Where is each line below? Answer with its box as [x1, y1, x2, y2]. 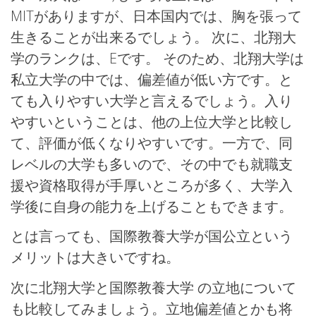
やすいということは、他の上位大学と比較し [11, 111, 293, 131]
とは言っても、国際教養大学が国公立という [11, 226, 293, 246]
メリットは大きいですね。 [11, 248, 180, 267]
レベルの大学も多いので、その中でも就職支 [11, 154, 293, 174]
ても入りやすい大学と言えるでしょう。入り [11, 90, 293, 110]
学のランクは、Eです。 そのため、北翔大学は [11, 48, 304, 68]
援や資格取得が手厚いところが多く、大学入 [11, 175, 293, 195]
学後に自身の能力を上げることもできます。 [11, 196, 293, 216]
